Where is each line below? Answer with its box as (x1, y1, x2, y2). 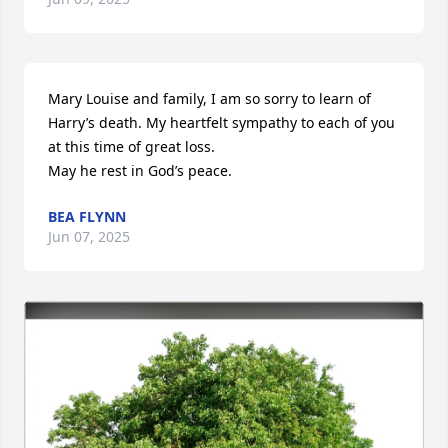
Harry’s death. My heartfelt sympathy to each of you (48, 113, 395, 132)
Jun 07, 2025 (48, 227, 130, 246)
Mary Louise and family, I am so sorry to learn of (48, 89, 371, 108)
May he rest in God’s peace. (48, 161, 232, 180)
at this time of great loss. (48, 137, 215, 156)
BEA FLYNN (48, 207, 126, 226)
